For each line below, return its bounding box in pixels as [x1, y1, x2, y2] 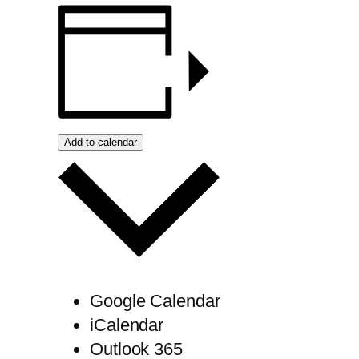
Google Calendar [90, 291, 220, 312]
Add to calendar [64, 135, 137, 148]
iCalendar [90, 315, 164, 336]
